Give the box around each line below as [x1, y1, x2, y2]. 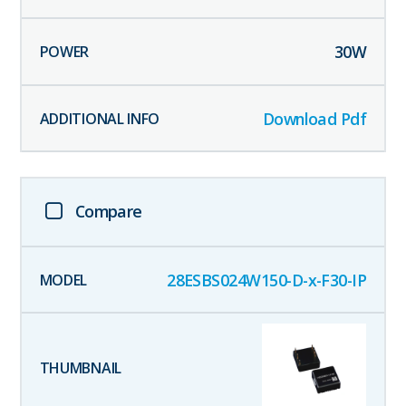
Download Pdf [262, 107, 367, 130]
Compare [74, 199, 142, 222]
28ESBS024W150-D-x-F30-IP [167, 268, 367, 291]
